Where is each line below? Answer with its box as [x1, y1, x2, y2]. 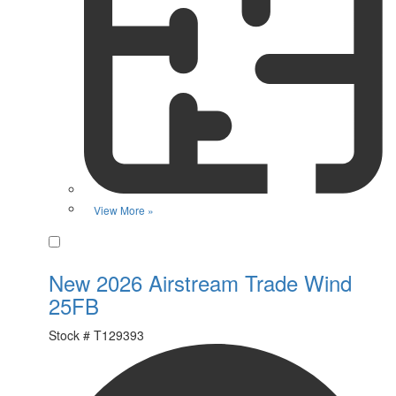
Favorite [65, 231, 111, 249]
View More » [94, 202, 154, 217]
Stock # [49, 325, 90, 344]
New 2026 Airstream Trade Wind [49, 266, 352, 298]
